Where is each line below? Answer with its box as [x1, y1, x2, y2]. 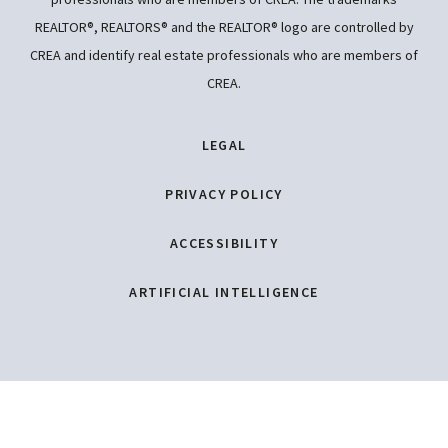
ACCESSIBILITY [169, 234, 279, 252]
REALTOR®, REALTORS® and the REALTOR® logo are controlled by [34, 18, 414, 36]
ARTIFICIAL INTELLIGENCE [129, 283, 319, 301]
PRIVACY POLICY [165, 185, 283, 203]
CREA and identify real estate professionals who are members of [30, 46, 418, 64]
